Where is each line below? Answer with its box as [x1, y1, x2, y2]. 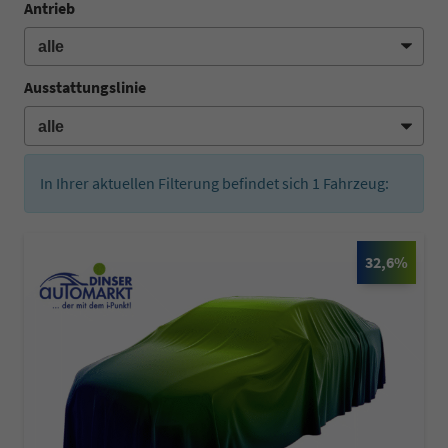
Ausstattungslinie [24, 77, 146, 98]
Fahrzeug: [320, 172, 389, 193]
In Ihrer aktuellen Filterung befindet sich [40, 172, 312, 193]
